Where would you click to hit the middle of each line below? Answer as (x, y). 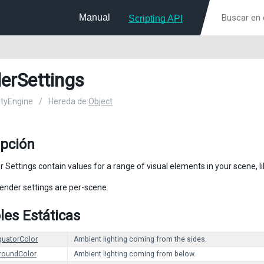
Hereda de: (68, 101)
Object (100, 101)
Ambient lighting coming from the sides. (140, 239)
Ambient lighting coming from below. (135, 254)
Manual (95, 17)
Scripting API (156, 19)
